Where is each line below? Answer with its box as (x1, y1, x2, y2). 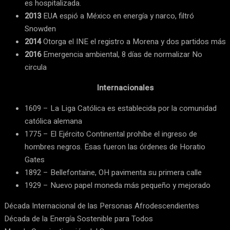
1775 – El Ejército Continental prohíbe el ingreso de (25, 128, 197, 140)
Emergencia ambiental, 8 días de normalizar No (41, 49, 202, 60)
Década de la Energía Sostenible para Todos (4, 213, 153, 224)
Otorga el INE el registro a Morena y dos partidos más (41, 36, 226, 47)
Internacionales (97, 82, 154, 93)
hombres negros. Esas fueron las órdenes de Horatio (25, 141, 205, 152)
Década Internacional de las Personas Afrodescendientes (4, 200, 199, 212)
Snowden (25, 23, 56, 34)
